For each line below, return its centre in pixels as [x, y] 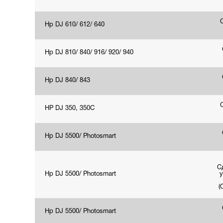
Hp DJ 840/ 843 [67, 81]
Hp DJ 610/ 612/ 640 [75, 25]
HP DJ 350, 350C [70, 109]
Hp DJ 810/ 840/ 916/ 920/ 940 [89, 53]
